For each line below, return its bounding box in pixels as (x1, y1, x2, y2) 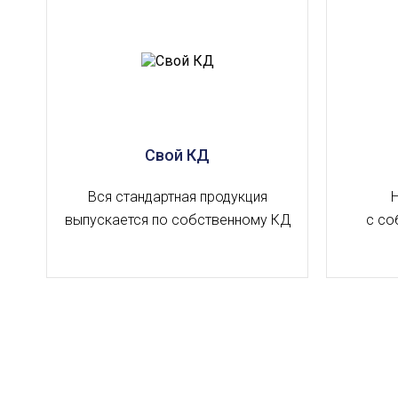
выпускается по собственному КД (64, 211, 291, 228)
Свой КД (145, 145, 210, 164)
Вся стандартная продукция (87, 187, 267, 205)
